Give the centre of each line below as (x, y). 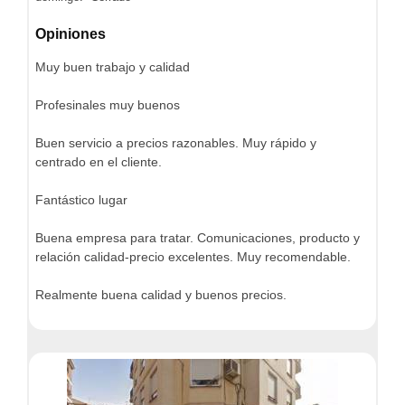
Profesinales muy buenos (108, 104)
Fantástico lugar (81, 199)
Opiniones (71, 33)
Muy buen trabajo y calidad (113, 66)
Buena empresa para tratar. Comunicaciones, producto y (198, 237)
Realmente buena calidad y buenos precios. (161, 294)
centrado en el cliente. (99, 161)
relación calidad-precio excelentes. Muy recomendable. (193, 256)
